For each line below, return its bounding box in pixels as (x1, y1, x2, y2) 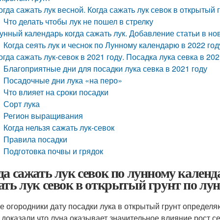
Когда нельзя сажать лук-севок (3, 122, 115, 133)
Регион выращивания (3, 110, 83, 121)
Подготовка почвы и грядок (3, 145, 104, 157)
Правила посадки (3, 134, 68, 145)
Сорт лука (3, 98, 40, 110)
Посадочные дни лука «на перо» (3, 75, 123, 86)
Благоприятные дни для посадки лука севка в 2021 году (3, 63, 208, 74)
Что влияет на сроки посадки (3, 86, 109, 98)
